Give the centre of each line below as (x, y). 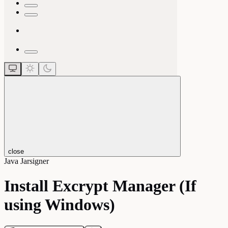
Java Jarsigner (26, 161)
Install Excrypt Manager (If (100, 186)
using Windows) (60, 205)
